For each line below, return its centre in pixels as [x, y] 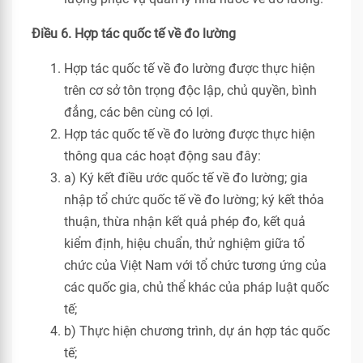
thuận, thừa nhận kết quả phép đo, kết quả [185, 222]
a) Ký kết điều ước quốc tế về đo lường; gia [186, 178]
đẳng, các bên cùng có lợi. [139, 112]
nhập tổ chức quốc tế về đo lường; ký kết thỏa [194, 200]
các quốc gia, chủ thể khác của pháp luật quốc [196, 287]
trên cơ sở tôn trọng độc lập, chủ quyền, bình [190, 90]
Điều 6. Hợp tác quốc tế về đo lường [134, 34]
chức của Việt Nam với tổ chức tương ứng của [195, 265]
